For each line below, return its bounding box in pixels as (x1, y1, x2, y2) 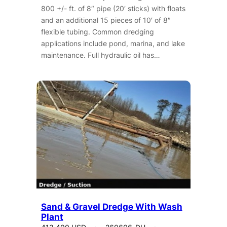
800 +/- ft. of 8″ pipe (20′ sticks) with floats (41, 4, 185, 13)
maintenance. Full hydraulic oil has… (41, 50, 160, 59)
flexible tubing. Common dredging (41, 27, 154, 36)
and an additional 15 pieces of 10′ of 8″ (41, 15, 171, 24)
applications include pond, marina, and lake (41, 39, 185, 48)
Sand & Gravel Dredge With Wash (41, 202, 182, 212)
